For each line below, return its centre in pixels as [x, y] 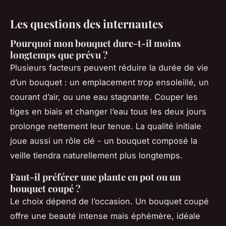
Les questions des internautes [87, 24]
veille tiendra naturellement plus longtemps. [96, 156]
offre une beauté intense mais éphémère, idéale [105, 216]
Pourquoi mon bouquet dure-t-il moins [96, 43]
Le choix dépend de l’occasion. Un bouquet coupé [109, 202]
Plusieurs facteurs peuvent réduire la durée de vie [109, 68]
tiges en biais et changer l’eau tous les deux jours [108, 112]
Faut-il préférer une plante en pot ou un [95, 177]
